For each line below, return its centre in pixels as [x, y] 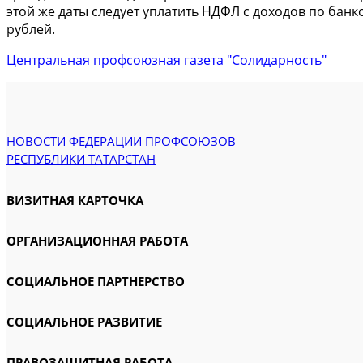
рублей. [31, 29]
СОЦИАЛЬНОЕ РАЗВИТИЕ [84, 322]
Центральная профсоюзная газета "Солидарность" [167, 60]
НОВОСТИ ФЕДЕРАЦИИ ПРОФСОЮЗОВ [121, 141]
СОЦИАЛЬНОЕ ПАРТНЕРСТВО [96, 281]
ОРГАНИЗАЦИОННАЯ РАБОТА [97, 241]
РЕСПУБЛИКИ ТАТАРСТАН [81, 159]
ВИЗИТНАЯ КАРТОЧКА [75, 200]
